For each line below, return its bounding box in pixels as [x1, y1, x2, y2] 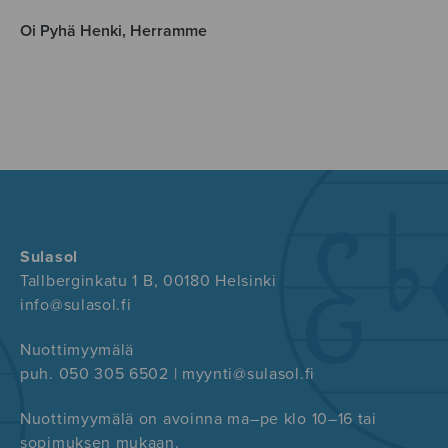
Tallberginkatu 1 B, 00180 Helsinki [20, 270, 277, 291]
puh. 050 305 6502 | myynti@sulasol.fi [20, 364, 315, 385]
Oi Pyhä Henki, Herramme [20, 21, 207, 42]
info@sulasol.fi [20, 294, 132, 315]
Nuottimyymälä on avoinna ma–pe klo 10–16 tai [20, 409, 377, 430]
